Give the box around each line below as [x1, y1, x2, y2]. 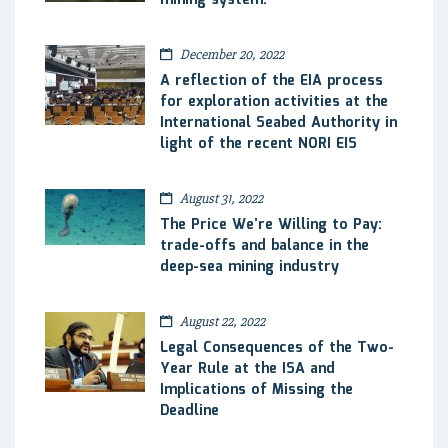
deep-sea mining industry [160, 255, 339, 278]
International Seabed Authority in [160, 111, 397, 134]
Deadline [160, 399, 219, 422]
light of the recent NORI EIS [160, 132, 357, 155]
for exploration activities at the [160, 90, 388, 113]
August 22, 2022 [177, 312, 265, 330]
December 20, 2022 [177, 45, 284, 63]
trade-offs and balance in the [160, 234, 369, 257]
